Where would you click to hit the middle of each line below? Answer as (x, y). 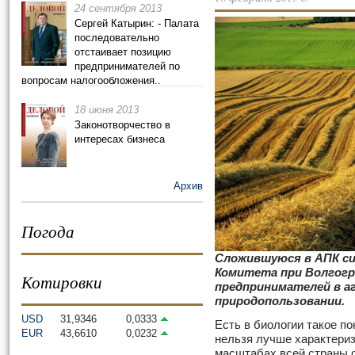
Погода (48, 231)
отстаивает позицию (123, 52)
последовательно (117, 38)
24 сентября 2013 (118, 8)
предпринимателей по (127, 66)
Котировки (62, 282)
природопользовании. (280, 301)
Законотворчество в (122, 125)
